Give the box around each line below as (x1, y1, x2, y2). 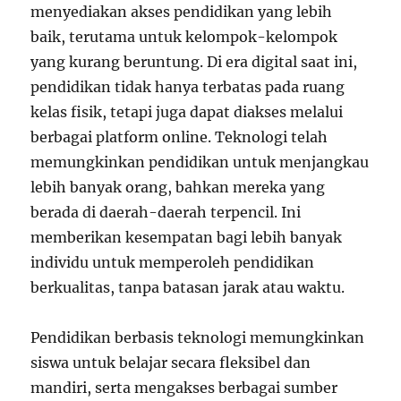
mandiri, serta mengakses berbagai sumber (30, 379, 338, 397)
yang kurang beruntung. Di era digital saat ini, (30, 53, 358, 72)
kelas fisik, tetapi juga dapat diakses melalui (30, 103, 344, 122)
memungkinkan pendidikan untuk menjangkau (30, 153, 370, 172)
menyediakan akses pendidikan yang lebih (30, 3, 333, 21)
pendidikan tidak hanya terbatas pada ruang (30, 78, 346, 97)
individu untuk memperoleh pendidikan (30, 253, 315, 272)
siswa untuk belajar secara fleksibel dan (30, 354, 311, 372)
